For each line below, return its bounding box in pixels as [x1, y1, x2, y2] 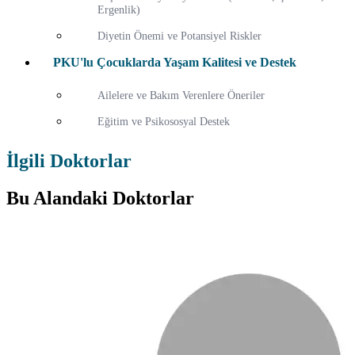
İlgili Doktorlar [6, 151, 132, 172]
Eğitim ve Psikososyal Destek [97, 115, 230, 128]
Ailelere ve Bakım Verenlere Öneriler [97, 89, 265, 102]
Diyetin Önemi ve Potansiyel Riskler [97, 29, 261, 43]
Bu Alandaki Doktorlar [6, 188, 194, 209]
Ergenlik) [97, 3, 140, 17]
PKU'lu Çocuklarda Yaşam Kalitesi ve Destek [53, 55, 296, 70]
